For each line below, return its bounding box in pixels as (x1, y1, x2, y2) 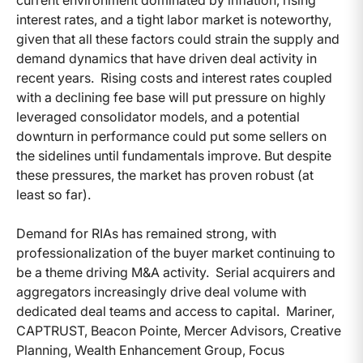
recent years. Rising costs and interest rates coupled (16, 70, 332, 87)
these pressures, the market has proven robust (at (16, 167, 314, 184)
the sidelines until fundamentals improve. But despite (16, 147, 331, 164)
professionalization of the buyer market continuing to (16, 245, 335, 262)
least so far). (16, 186, 94, 203)
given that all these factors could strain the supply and (16, 31, 340, 48)
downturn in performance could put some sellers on (16, 128, 327, 145)
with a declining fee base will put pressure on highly (16, 89, 326, 106)
